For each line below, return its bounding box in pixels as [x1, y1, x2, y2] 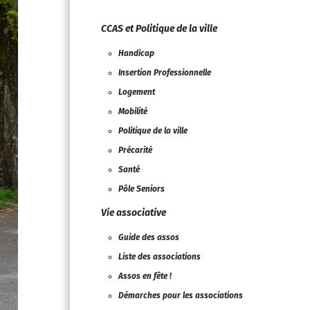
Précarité [118, 145, 152, 155]
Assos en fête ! [118, 271, 172, 281]
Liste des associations [118, 252, 201, 262]
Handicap [118, 48, 154, 58]
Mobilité [118, 107, 147, 116]
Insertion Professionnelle [118, 68, 211, 77]
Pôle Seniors [118, 184, 165, 194]
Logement [118, 87, 155, 97]
